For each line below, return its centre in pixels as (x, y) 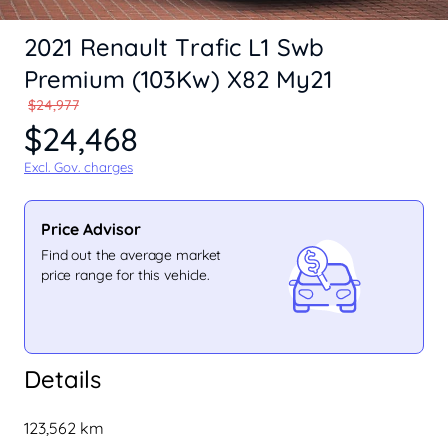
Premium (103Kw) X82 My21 (178, 78)
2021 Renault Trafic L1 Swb (174, 46)
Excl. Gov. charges (78, 166)
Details (62, 378)
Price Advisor (91, 228)
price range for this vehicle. (125, 274)
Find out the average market (131, 254)
